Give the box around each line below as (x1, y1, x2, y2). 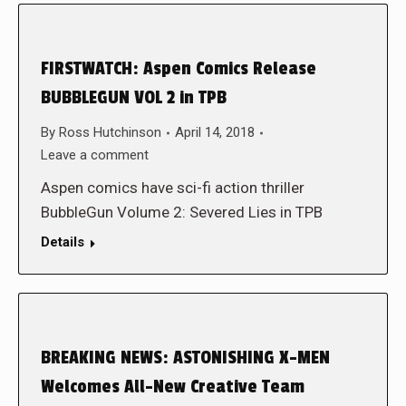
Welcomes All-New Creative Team (41, 376, 304, 398)
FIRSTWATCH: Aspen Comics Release (41, 58, 316, 80)
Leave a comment (41, 147, 149, 163)
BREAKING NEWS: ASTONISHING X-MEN (41, 347, 330, 369)
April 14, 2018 (175, 124, 255, 140)
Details (41, 234, 84, 250)
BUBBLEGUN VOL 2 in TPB (41, 87, 227, 109)
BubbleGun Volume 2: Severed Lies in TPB (41, 203, 323, 221)
